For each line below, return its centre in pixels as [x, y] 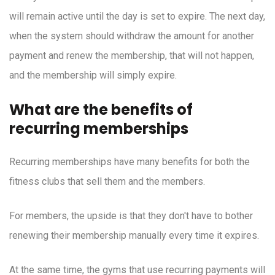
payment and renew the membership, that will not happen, [132, 56]
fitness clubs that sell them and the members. [107, 182]
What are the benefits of [101, 110]
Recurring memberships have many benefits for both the [130, 162]
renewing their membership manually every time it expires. [134, 236]
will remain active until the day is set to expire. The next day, [137, 17]
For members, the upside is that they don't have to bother [131, 216]
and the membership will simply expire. [93, 76]
